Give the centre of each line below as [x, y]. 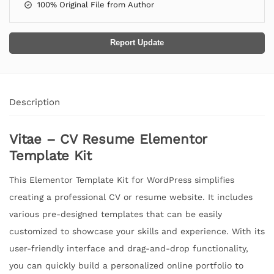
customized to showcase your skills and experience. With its [137, 231]
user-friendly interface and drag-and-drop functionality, [129, 248]
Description [35, 102]
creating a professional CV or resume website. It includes [131, 197]
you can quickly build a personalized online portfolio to [126, 265]
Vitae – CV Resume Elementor [108, 139]
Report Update [137, 43]
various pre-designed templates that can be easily [116, 214]
